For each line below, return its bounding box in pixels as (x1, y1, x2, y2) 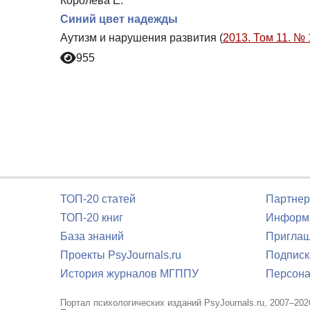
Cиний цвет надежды (60, 12, 178, 25)
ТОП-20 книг (60, 212, 123, 224)
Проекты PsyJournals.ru (60, 249, 181, 261)
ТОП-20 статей (60, 193, 136, 205)
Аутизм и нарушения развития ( (60, 31, 223, 44)
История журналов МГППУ (60, 268, 199, 280)
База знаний (60, 230, 124, 242)
